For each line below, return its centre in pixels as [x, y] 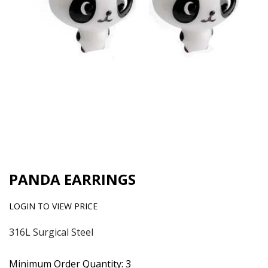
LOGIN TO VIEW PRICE [53, 206]
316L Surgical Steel [51, 232]
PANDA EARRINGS [72, 179]
